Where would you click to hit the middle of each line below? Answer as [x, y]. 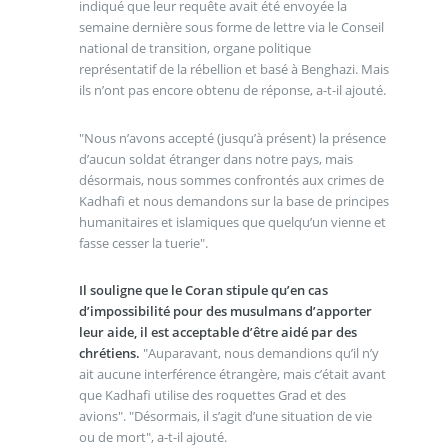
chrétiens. [109, 353]
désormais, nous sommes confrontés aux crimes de [231, 179]
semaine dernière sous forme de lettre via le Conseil [231, 26]
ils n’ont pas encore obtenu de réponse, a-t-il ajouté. [232, 89]
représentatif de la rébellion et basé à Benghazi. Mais [233, 68]
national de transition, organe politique [194, 47]
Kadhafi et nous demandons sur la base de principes [233, 200]
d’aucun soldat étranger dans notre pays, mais [215, 158]
